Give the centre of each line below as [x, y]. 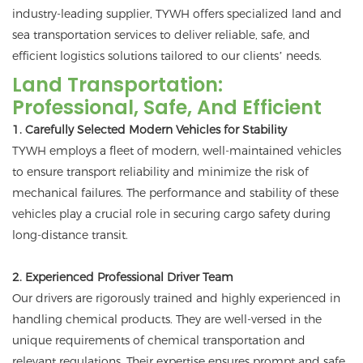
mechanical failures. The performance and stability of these [175, 193]
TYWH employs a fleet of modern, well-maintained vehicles [177, 151]
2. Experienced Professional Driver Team [123, 278]
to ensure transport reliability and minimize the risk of [160, 172]
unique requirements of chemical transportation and [159, 341]
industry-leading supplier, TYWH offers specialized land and [177, 14]
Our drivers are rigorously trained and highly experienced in [176, 299]
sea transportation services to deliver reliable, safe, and [161, 35]
